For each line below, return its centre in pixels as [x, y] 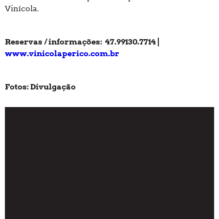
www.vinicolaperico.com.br [62, 54]
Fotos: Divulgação [40, 87]
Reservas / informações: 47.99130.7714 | [82, 42]
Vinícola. [22, 9]
